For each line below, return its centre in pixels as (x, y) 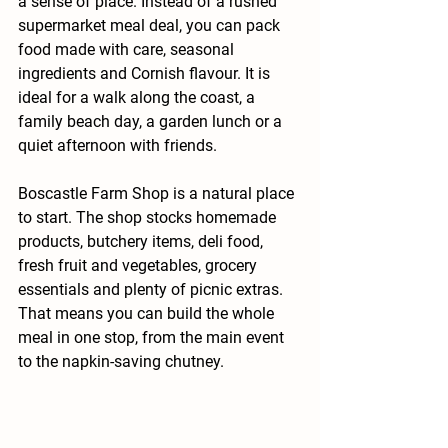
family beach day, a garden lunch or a (152, 121)
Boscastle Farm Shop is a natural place (158, 193)
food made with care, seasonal (128, 49)
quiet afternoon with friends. (117, 145)
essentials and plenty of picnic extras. (152, 289)
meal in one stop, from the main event (153, 337)
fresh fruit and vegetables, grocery (139, 265)
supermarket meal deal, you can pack (151, 25)
